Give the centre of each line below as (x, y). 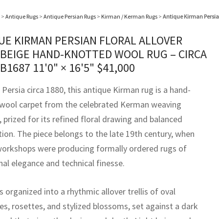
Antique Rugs (22, 16)
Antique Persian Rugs (70, 16)
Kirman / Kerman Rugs (129, 16)
